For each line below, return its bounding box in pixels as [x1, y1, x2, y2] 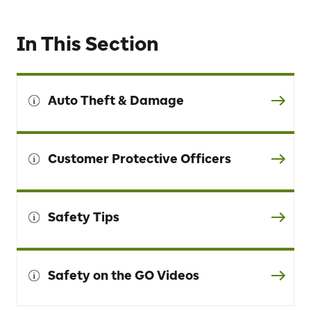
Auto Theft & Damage [48, 92, 184, 108]
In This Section [17, 31, 159, 56]
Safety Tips [48, 209, 119, 225]
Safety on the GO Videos [48, 267, 199, 283]
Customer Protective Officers [48, 151, 231, 167]
